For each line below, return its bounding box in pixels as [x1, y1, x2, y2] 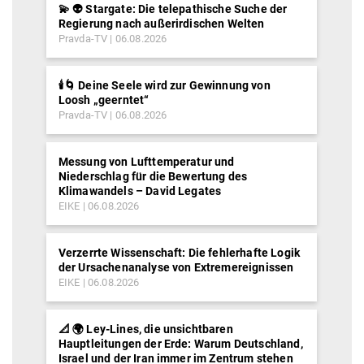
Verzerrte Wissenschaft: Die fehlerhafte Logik [58, 246, 300, 259]
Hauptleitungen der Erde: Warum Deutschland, [58, 337, 303, 350]
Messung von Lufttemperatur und [58, 155, 235, 168]
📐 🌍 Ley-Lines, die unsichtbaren [58, 323, 233, 336]
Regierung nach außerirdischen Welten [58, 17, 265, 30]
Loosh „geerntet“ [58, 93, 149, 106]
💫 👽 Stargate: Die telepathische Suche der [58, 2, 288, 15]
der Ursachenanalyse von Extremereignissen [58, 261, 294, 274]
